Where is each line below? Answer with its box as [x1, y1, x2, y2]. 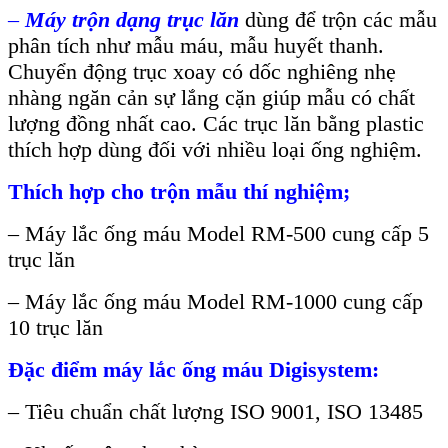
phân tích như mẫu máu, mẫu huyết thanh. [8, 33, 384, 59]
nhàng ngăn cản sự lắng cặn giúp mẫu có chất [8, 85, 415, 111]
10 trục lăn [8, 315, 103, 341]
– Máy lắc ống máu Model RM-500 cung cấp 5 [8, 221, 429, 247]
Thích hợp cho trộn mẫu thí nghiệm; [8, 179, 350, 205]
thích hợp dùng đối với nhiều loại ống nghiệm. [8, 137, 422, 163]
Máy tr [25, 7, 87, 33]
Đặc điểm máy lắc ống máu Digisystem [8, 357, 372, 383]
